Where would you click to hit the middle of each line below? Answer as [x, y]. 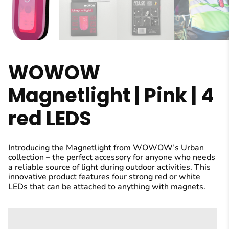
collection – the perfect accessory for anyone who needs [111, 158]
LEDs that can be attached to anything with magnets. [107, 187]
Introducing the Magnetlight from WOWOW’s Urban [106, 148]
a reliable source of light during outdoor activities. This [109, 167]
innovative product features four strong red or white [104, 177]
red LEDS [50, 119]
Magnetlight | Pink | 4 [111, 96]
